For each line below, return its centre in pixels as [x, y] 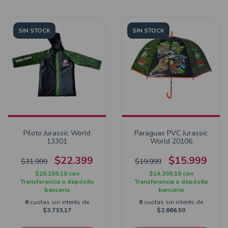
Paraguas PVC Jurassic [171, 133]
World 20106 [171, 141]
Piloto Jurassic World [57, 133]
